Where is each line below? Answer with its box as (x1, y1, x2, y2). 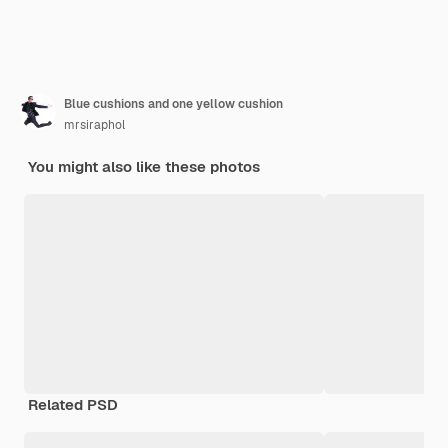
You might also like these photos (28, 156, 260, 176)
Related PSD (28, 394, 118, 414)
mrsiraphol (64, 116, 125, 133)
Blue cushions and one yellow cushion (64, 95, 283, 112)
